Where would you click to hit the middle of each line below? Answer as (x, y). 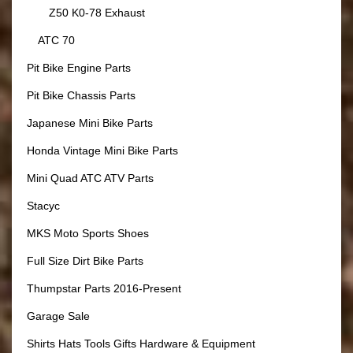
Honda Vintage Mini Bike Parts (102, 151)
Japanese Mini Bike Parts (90, 123)
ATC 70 (56, 41)
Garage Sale (58, 316)
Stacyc (43, 206)
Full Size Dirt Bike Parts (85, 261)
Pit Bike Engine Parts (79, 68)
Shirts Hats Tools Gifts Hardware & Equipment (141, 344)
